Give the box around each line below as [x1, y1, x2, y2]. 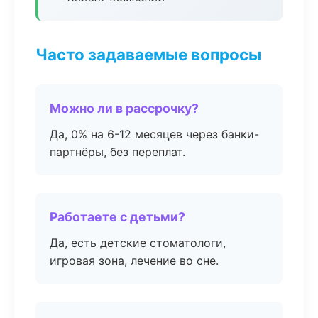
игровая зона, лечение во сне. [50, 253, 219, 268]
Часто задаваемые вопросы [35, 45, 261, 64]
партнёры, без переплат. [50, 145, 185, 159]
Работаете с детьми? [50, 209, 185, 224]
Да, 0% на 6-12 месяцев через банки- [50, 127, 259, 141]
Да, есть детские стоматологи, [50, 236, 226, 250]
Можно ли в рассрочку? [50, 101, 199, 116]
